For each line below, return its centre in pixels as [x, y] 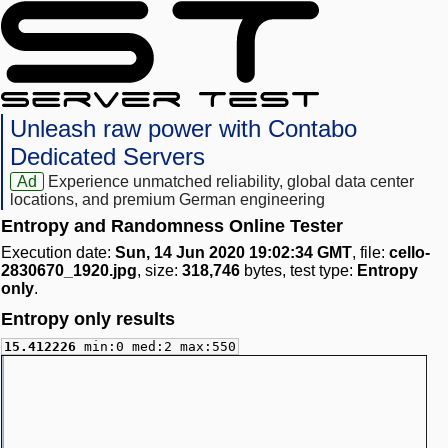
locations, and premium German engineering [167, 200]
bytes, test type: [298, 271]
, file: [370, 253]
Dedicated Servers [107, 157]
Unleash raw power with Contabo [183, 129]
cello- [409, 253]
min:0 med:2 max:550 [160, 347]
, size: [159, 271]
